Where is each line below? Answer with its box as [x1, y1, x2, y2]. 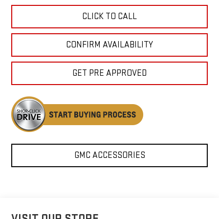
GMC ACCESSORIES [74, 150, 145, 161]
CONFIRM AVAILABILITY [66, 40, 153, 50]
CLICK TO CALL [82, 11, 137, 22]
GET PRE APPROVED [72, 68, 147, 79]
